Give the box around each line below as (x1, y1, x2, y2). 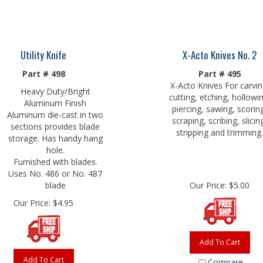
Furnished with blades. (13, 153, 97, 164)
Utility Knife (21, 45, 66, 59)
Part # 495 (198, 65, 241, 76)
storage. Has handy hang (8, 130, 103, 141)
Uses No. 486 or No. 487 (8, 165, 102, 176)
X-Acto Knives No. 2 (183, 45, 257, 59)
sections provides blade (11, 118, 100, 129)
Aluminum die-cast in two (7, 106, 103, 117)
